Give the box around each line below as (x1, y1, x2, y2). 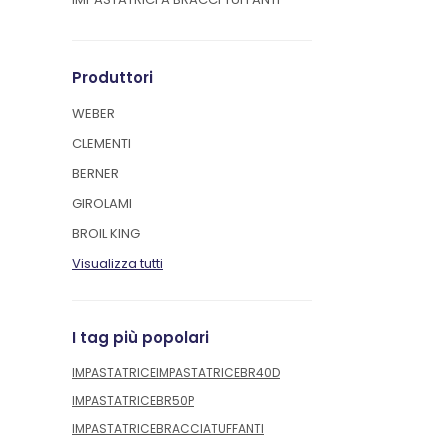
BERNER (72, 164, 119, 183)
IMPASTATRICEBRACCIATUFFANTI (72, 420, 264, 437)
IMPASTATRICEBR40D (156, 364, 280, 381)
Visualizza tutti (72, 254, 163, 273)
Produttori (72, 67, 153, 88)
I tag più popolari (72, 327, 209, 348)
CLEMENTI (72, 134, 131, 153)
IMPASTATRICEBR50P (72, 392, 194, 409)
